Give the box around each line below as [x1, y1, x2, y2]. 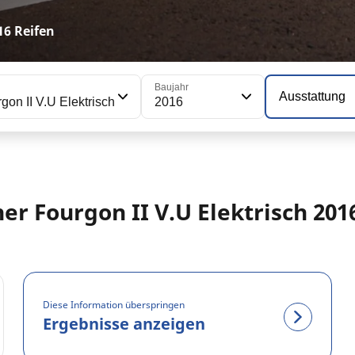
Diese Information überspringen [43, 297, 185, 311]
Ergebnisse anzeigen [43, 312, 206, 334]
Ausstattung [279, 90, 345, 104]
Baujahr [155, 82, 189, 94]
